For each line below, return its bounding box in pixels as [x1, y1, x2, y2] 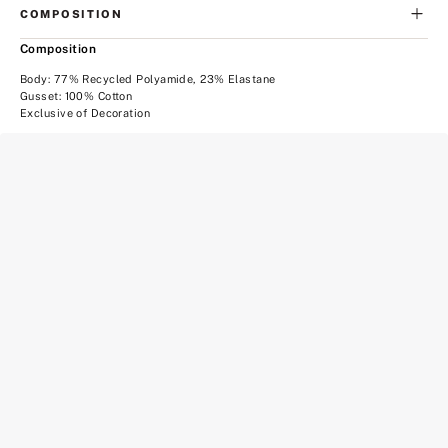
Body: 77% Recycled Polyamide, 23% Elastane [20, 73, 276, 86]
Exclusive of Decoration [20, 107, 151, 120]
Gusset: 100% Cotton [20, 90, 133, 103]
